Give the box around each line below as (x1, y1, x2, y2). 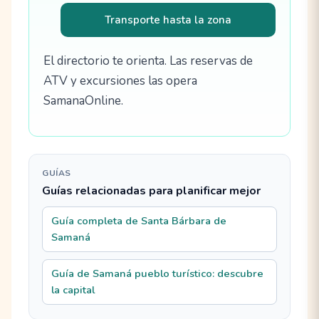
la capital (51, 282, 95, 297)
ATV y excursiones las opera (43, 73, 197, 90)
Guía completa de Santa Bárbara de (51, 213, 227, 228)
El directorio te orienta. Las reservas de (43, 53, 253, 70)
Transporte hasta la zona (105, 13, 231, 28)
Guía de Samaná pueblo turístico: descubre (51, 266, 264, 281)
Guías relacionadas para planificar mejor (42, 183, 261, 199)
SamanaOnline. (43, 93, 123, 110)
